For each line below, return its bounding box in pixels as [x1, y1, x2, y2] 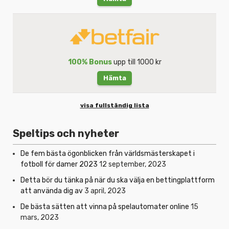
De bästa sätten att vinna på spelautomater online [20, 202, 189, 211]
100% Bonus [67, 57, 112, 66]
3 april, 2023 [84, 186, 126, 195]
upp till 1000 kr [111, 57, 162, 66]
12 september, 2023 [99, 159, 166, 169]
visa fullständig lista [80, 101, 149, 109]
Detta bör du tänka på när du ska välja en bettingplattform [20, 175, 215, 185]
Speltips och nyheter [13, 127, 119, 140]
